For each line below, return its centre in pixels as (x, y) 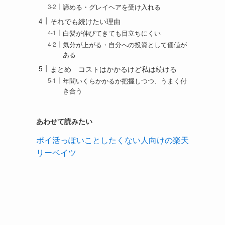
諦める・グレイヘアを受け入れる (112, 7)
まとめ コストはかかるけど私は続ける (114, 69)
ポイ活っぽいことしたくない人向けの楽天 (113, 140)
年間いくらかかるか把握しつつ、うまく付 (125, 81)
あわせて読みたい (64, 121)
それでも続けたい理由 (85, 21)
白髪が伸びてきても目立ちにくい (112, 33)
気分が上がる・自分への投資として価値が (125, 44)
